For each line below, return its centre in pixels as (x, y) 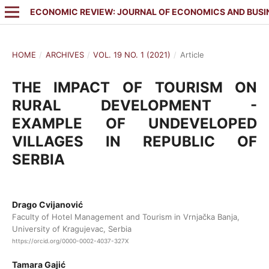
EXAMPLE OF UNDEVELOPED (134, 123)
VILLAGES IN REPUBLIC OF (134, 141)
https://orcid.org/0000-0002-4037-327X (70, 241)
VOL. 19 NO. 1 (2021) (132, 54)
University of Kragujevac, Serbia (71, 228)
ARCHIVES (65, 54)
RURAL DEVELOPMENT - (134, 105)
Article (192, 54)
